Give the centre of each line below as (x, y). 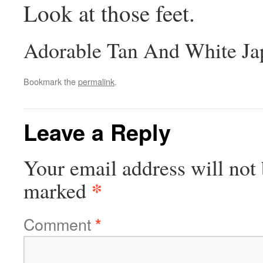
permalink (96, 81)
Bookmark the (51, 81)
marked (58, 190)
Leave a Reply (97, 131)
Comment (59, 224)
